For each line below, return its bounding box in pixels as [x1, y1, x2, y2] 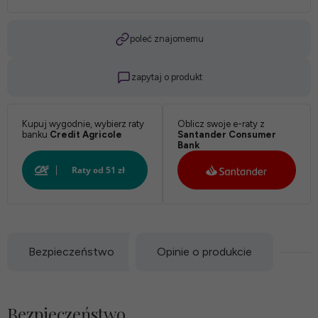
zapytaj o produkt [131, 72, 202, 83]
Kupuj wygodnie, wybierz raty [22, 119, 144, 130]
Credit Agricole [50, 129, 122, 141]
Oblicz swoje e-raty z [177, 119, 265, 130]
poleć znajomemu [129, 33, 204, 45]
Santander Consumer [177, 129, 276, 141]
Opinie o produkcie [157, 245, 252, 259]
